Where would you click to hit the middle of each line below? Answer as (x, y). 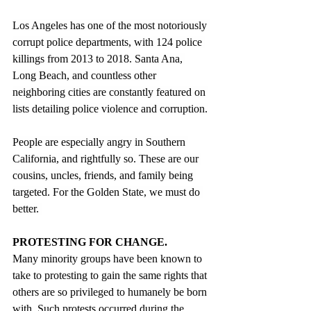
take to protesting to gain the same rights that (111, 275)
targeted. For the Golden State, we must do (108, 192)
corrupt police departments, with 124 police (109, 42)
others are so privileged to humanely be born (111, 292)
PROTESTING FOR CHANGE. (90, 242)
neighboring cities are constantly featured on (110, 92)
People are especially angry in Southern (100, 142)
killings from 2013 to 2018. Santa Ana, (99, 58)
